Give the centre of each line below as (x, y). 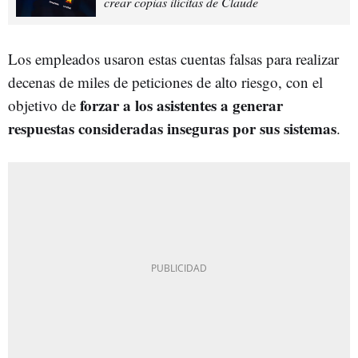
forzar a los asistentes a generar (181, 105)
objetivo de (44, 105)
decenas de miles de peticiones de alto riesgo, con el (165, 82)
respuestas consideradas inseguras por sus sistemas (172, 128)
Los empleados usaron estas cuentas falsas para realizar (173, 58)
